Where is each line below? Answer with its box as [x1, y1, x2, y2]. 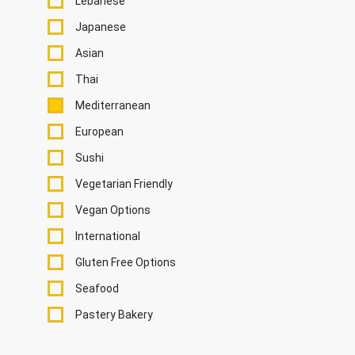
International [75, 229, 140, 242]
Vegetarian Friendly [75, 177, 173, 190]
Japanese [75, 20, 126, 33]
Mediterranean [75, 98, 151, 112]
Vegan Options [75, 203, 151, 216]
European [75, 124, 124, 138]
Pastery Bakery [75, 307, 153, 321]
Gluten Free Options [75, 255, 176, 269]
